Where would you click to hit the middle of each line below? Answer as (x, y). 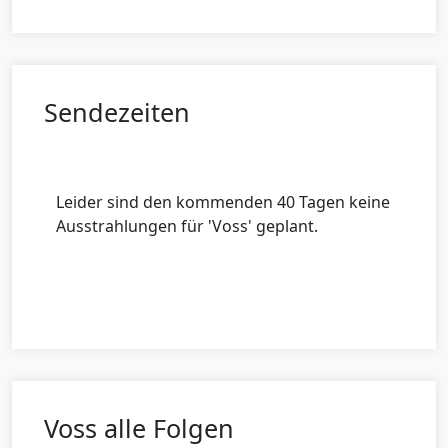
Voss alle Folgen (139, 428)
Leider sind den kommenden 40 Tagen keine (223, 202)
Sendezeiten (117, 112)
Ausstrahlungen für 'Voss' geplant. (187, 226)
